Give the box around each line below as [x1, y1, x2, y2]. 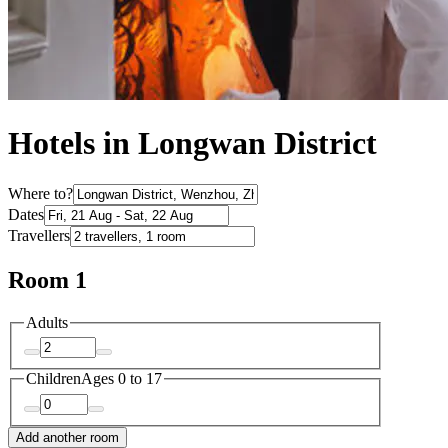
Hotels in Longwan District [8, 125, 377, 162]
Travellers [8, 226, 70, 244]
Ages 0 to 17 [81, 370, 162, 388]
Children [26, 370, 81, 388]
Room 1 [8, 266, 87, 293]
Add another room [16, 429, 119, 445]
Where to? [8, 184, 73, 202]
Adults [26, 313, 68, 331]
